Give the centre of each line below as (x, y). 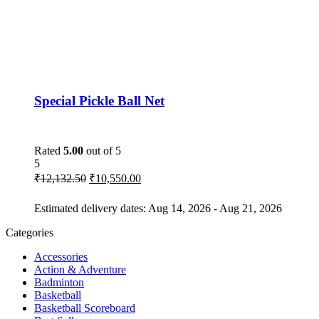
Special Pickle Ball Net (99, 101)
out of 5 (102, 150)
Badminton (59, 282)
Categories (30, 232)
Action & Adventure (80, 269)
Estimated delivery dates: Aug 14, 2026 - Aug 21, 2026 (158, 208)
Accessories (61, 256)
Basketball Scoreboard (85, 308)
